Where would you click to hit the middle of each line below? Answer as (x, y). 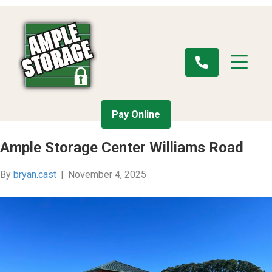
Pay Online (136, 114)
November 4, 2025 (107, 175)
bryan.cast (35, 175)
